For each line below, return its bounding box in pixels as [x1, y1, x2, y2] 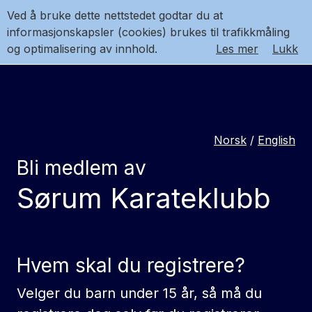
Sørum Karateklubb [17, 181, 271, 215]
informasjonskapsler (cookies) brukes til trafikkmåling [7, 25, 290, 39]
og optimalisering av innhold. [7, 42, 157, 56]
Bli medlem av [17, 156, 146, 180]
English [258, 133, 295, 147]
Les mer [216, 42, 258, 56]
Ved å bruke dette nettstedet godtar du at [7, 8, 223, 22]
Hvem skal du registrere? [17, 253, 245, 277]
